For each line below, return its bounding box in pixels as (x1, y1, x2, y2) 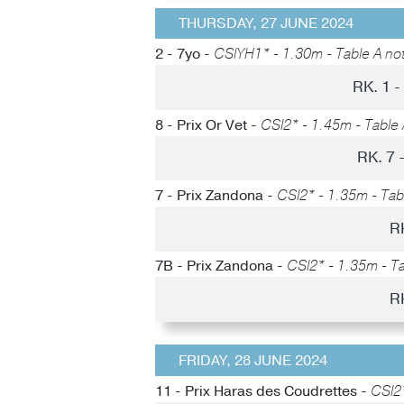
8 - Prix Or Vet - (155, 115, 261, 135)
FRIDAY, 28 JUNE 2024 (178, 350, 327, 371)
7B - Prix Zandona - (155, 256, 287, 277)
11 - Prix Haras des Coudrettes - (155, 381, 371, 401)
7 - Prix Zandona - (155, 185, 277, 206)
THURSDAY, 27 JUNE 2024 (178, 14, 353, 34)
